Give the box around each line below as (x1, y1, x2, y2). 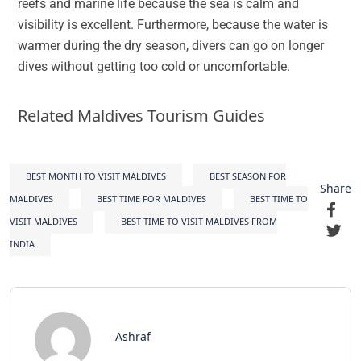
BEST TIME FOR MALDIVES (97, 193, 206, 205)
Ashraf (115, 329, 151, 345)
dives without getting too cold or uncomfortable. (18, 59, 290, 75)
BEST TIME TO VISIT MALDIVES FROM (121, 215, 277, 228)
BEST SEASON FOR (210, 170, 286, 183)
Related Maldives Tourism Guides (18, 105, 265, 127)
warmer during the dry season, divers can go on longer (18, 38, 324, 54)
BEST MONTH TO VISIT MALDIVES (26, 170, 166, 183)
